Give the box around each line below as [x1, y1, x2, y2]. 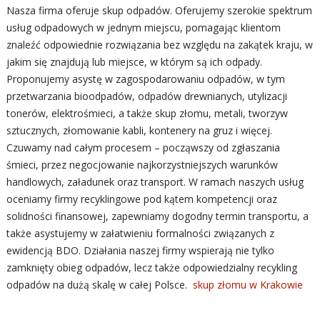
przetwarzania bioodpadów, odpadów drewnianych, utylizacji [6, 89, 287, 103]
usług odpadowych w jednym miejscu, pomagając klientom [6, 21, 281, 34]
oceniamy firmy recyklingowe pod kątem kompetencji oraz [6, 192, 277, 206]
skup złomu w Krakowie [192, 278, 303, 291]
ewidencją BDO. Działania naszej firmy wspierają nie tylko [6, 244, 274, 257]
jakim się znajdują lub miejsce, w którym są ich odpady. [6, 55, 262, 69]
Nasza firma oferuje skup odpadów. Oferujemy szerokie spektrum [6, 4, 312, 17]
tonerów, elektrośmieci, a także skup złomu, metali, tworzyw [6, 106, 288, 120]
